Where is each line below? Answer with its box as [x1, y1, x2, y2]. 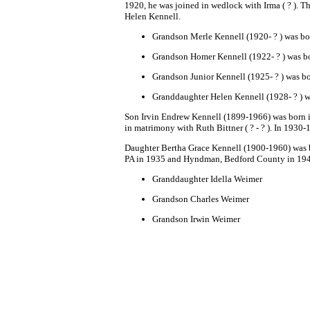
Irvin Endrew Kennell [141, 111, 221, 122]
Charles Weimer [188, 194, 249, 204]
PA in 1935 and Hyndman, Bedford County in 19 [125, 154, 307, 164]
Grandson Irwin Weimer [152, 214, 240, 224]
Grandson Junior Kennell [152, 71, 248, 82]
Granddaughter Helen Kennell [152, 91, 264, 102]
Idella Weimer [210, 174, 262, 184]
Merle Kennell [190, 31, 244, 42]
